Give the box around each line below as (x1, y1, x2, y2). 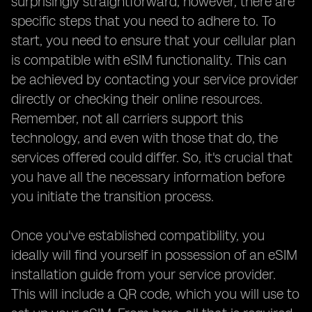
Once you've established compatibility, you (11, 227, 265, 244)
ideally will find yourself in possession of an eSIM (11, 247, 297, 263)
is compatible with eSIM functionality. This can (11, 52, 286, 68)
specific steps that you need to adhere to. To (11, 13, 276, 29)
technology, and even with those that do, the (11, 130, 278, 146)
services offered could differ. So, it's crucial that (11, 149, 292, 166)
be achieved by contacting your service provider (11, 71, 298, 88)
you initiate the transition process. (11, 188, 214, 205)
